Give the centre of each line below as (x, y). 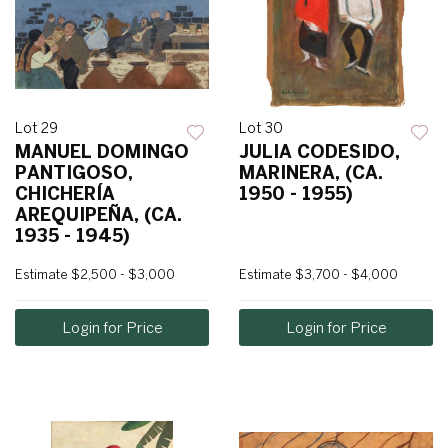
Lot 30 (261, 128)
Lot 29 (36, 128)
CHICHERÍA (65, 194)
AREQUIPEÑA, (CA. (98, 215)
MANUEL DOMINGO (102, 152)
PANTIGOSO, (74, 173)
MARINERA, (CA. (311, 173)
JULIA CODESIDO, (319, 152)
